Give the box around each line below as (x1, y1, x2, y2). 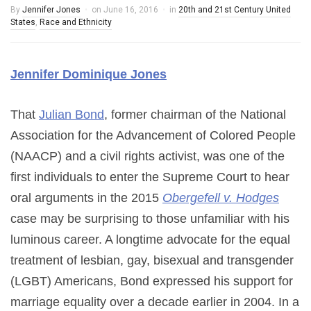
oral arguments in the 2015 (10, 191, 162, 205)
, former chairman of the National (104, 108, 286, 121)
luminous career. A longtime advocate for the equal (10, 233, 290, 246)
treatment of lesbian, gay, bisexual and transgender (10, 253, 294, 267)
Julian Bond (39, 108, 104, 121)
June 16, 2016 (103, 5, 158, 15)
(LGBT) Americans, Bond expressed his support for (10, 274, 293, 288)
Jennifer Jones (22, 5, 81, 15)
